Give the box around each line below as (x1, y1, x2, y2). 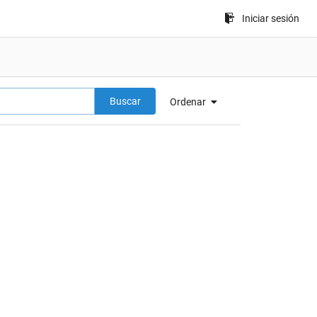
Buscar (109, 96, 141, 107)
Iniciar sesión (242, 13, 299, 24)
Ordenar (169, 96, 208, 108)
